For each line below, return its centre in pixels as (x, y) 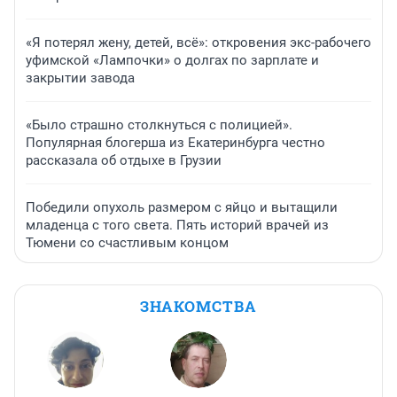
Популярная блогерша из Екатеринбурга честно (175, 143)
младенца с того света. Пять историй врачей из (177, 226)
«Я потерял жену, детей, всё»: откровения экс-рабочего (198, 43)
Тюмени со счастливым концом (127, 243)
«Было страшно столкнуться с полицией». (159, 125)
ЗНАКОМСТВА (198, 307)
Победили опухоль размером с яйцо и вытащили (182, 208)
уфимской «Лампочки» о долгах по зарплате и (172, 61)
